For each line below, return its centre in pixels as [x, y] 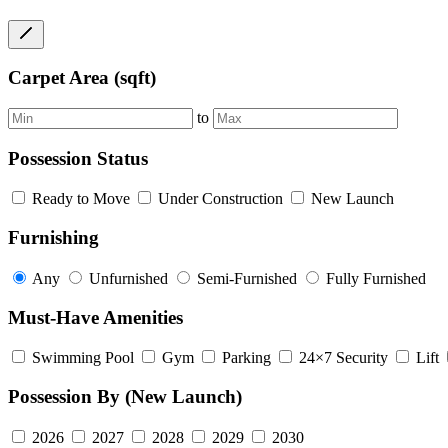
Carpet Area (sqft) [82, 78]
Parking [246, 358]
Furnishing [53, 238]
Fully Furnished [376, 278]
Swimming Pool [83, 358]
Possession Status [78, 158]
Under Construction [220, 199]
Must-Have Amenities [95, 317]
